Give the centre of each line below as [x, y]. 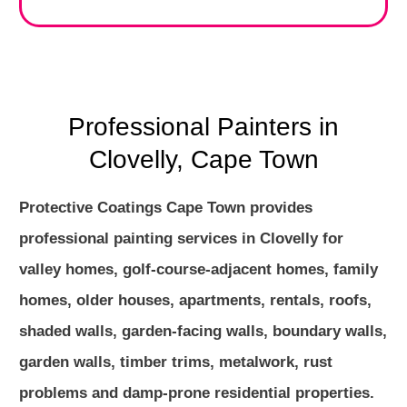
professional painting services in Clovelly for [181, 238]
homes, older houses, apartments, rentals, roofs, [195, 300]
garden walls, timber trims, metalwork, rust [176, 362]
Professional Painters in [203, 127]
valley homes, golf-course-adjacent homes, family [199, 269]
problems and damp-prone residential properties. [197, 393]
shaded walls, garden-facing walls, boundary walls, [203, 331]
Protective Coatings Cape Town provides [166, 208]
